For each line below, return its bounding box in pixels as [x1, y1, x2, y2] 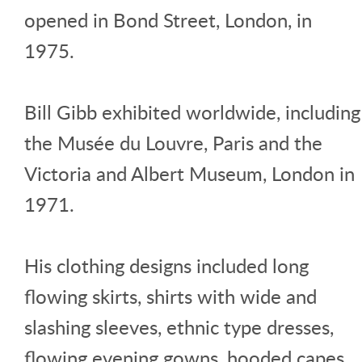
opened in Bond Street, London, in [24, 6, 312, 33]
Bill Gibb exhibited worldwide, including [24, 98, 360, 125]
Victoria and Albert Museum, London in [24, 159, 355, 187]
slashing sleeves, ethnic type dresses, [24, 313, 334, 340]
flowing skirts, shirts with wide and [24, 282, 317, 309]
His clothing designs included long [24, 251, 309, 279]
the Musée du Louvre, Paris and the [24, 128, 322, 156]
